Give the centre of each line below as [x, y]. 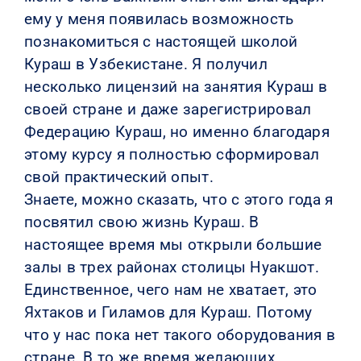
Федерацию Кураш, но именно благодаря [176, 131]
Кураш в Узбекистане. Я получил [146, 64]
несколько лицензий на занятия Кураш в [176, 86]
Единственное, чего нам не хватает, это [170, 289]
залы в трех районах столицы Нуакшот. [171, 267]
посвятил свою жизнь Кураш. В [141, 222]
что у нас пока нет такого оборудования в [180, 334]
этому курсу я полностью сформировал [172, 154]
